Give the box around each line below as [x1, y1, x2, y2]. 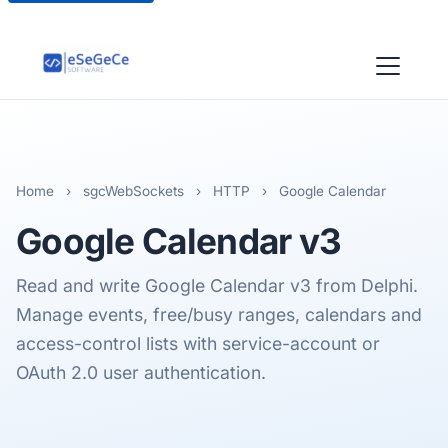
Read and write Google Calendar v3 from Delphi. [16, 275, 418, 296]
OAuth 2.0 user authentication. [16, 362, 266, 383]
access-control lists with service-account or [16, 333, 380, 354]
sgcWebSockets [83, 183, 184, 199]
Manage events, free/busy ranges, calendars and [16, 304, 422, 325]
